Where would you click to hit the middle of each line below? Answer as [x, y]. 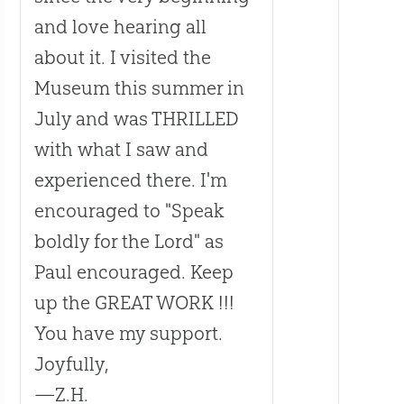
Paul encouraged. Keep [133, 272]
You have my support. [128, 334]
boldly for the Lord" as [129, 242]
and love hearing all [120, 27]
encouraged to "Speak [129, 211]
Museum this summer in [139, 88]
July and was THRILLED [136, 119]
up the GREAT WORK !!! [134, 303]
